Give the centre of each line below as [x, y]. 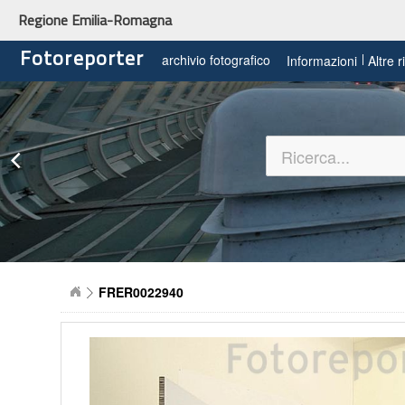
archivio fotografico [217, 59]
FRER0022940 [141, 292]
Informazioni [322, 60]
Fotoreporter [82, 57]
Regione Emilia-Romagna [95, 20]
